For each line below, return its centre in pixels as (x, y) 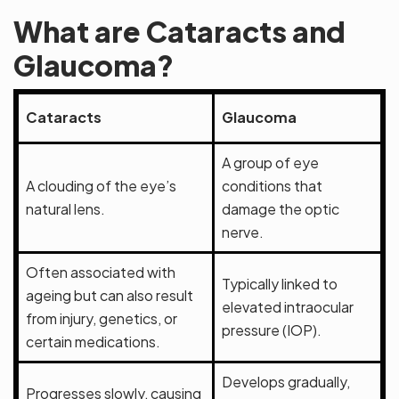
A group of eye (270, 163)
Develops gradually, (286, 382)
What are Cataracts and (179, 32)
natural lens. (65, 209)
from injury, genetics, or (102, 319)
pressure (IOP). (272, 330)
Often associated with (101, 273)
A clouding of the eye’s (101, 186)
